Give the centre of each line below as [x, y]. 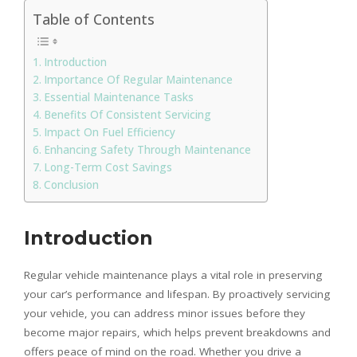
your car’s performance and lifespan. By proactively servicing [177, 294]
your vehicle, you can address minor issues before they [165, 313]
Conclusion [71, 184]
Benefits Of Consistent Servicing [127, 114]
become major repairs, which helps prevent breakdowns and [177, 332]
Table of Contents [94, 19]
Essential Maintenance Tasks [118, 97]
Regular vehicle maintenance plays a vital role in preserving [173, 275]
